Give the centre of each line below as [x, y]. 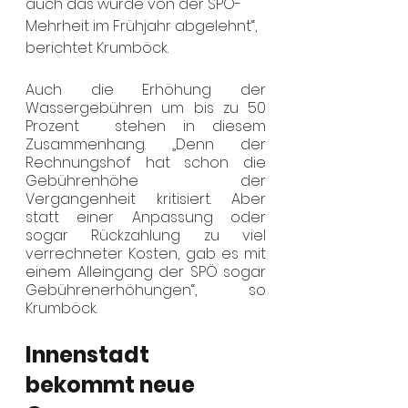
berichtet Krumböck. [97, 48]
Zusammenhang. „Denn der [146, 144]
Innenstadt [90, 355]
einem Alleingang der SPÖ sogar [146, 272]
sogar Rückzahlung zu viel [146, 235]
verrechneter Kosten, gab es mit [146, 254]
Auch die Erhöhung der [146, 90]
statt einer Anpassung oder [146, 217]
